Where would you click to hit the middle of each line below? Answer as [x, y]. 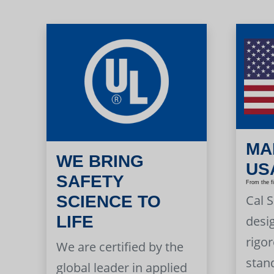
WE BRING [100, 161]
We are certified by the [120, 247]
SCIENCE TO [109, 202]
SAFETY [90, 182]
